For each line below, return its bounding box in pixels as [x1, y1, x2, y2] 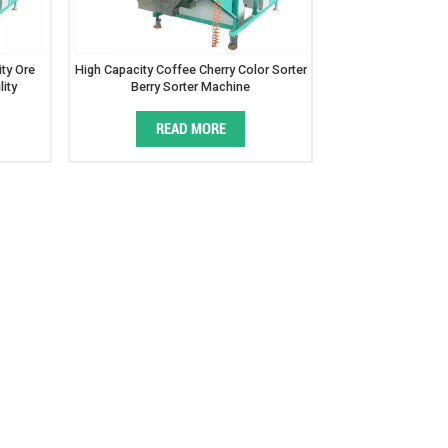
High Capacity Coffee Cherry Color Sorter [74, 62, 307, 78]
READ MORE [155, 120, 226, 139]
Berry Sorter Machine [131, 79, 251, 95]
